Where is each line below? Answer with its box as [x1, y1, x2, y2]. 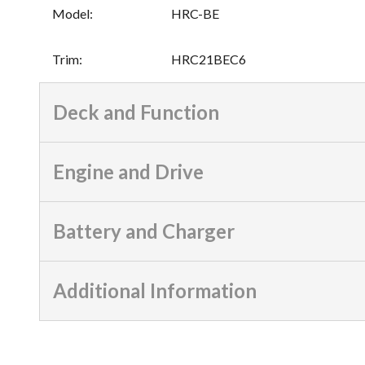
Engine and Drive [53, 160, 204, 184]
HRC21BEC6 [171, 51, 246, 68]
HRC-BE [171, 6, 219, 22]
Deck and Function [53, 100, 219, 125]
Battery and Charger [53, 219, 235, 244]
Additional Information [53, 279, 257, 303]
